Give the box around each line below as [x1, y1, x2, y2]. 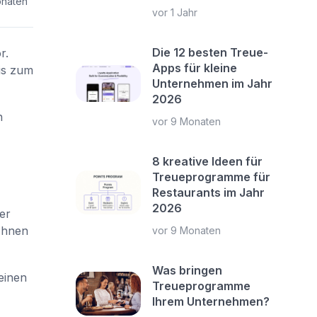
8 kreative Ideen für [152, 154, 263, 168]
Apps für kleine [152, 61, 238, 75]
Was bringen [152, 263, 223, 277]
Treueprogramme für [152, 170, 271, 184]
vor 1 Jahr [152, 6, 198, 18]
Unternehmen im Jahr [152, 76, 273, 91]
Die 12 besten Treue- [152, 45, 269, 59]
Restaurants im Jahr [152, 185, 265, 200]
